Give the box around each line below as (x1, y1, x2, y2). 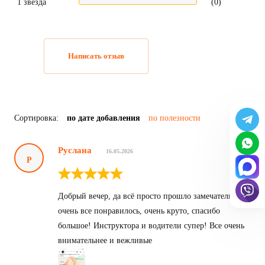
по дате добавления (67, 113, 140, 122)
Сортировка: (14, 113, 61, 122)
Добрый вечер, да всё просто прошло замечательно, (58, 191, 243, 201)
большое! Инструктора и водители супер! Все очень (58, 221, 244, 230)
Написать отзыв (68, 51, 124, 60)
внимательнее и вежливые (58, 235, 152, 245)
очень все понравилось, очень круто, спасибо (58, 206, 220, 215)
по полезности (148, 113, 201, 122)
